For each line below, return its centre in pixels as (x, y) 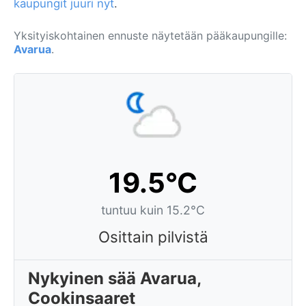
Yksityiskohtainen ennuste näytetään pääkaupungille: (150, 36)
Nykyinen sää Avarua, (115, 278)
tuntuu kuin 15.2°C (153, 210)
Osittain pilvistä (153, 237)
